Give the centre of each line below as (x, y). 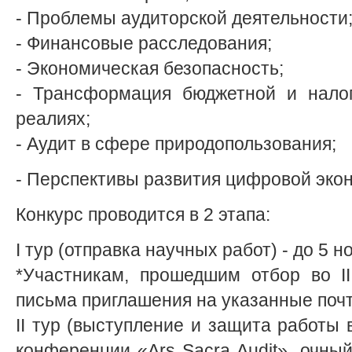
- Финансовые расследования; (144, 43)
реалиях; (53, 118)
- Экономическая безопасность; (150, 68)
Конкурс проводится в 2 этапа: (143, 215)
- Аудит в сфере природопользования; (176, 143)
